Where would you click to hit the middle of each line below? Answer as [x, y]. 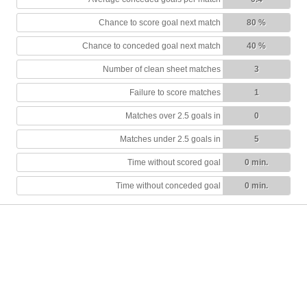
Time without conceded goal [168, 186]
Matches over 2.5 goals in [173, 116]
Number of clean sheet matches [162, 70]
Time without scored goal [174, 163]
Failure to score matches [175, 93]
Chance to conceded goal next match [151, 46]
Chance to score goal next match [160, 23]
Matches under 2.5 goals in [170, 139]
